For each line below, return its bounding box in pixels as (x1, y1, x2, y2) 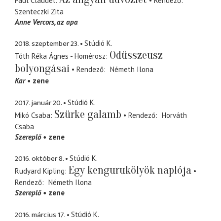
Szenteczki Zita (15, 6, 64, 16)
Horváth (161, 110, 187, 120)
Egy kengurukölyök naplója (69, 164, 191, 177)
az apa (57, 17, 78, 27)
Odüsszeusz (110, 49, 163, 62)
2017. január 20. (15, 96, 62, 109)
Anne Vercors (15, 17, 54, 27)
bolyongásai (15, 62, 70, 75)
